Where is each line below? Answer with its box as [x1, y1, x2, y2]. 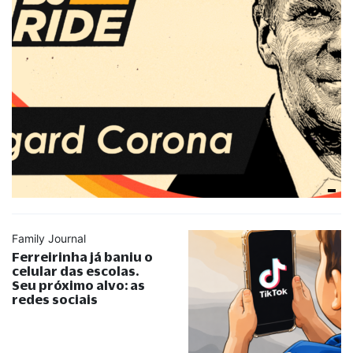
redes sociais [12, 292, 98, 307]
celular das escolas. [12, 263, 139, 279]
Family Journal [12, 232, 86, 246]
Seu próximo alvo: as [12, 277, 145, 293]
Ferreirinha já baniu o [12, 249, 153, 265]
